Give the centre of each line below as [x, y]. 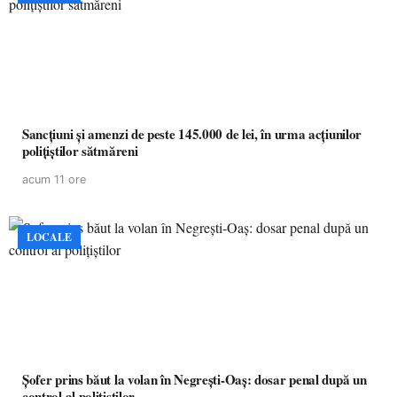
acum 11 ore [54, 179]
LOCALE [49, 237]
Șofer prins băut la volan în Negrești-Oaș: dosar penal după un [195, 379]
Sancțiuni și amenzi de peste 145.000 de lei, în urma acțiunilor [192, 134]
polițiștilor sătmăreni [80, 151]
